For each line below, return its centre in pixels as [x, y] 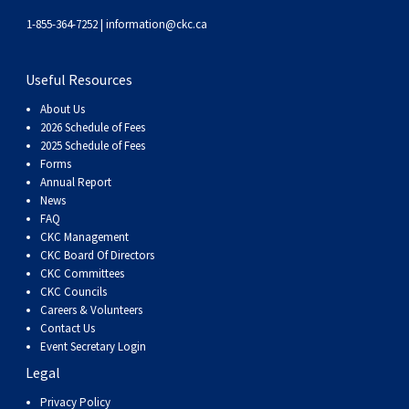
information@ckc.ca [156, 24]
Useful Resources [79, 79]
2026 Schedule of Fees [93, 128]
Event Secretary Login [93, 347]
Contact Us [68, 329]
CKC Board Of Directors [97, 256]
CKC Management [84, 237]
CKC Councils [73, 292]
